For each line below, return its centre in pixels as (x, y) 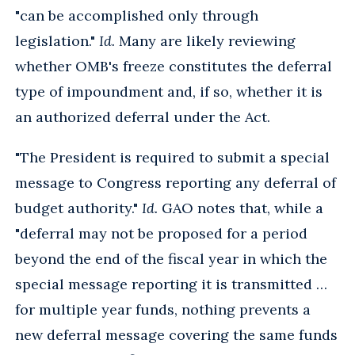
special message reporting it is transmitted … (171, 284)
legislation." (57, 40)
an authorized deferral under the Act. (143, 116)
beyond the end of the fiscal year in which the (171, 258)
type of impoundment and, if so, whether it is (169, 91)
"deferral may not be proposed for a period (161, 233)
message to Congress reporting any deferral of (176, 182)
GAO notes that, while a (240, 208)
